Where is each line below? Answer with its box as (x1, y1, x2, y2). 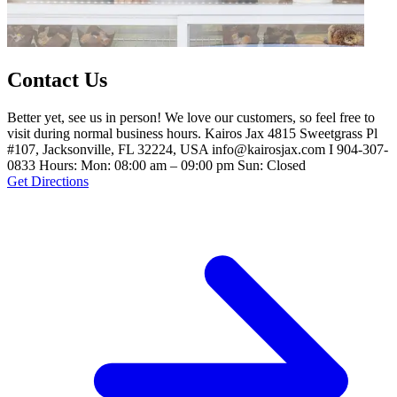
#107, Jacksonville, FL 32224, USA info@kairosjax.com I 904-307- (7, 141, 388, 157)
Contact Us (7, 67, 107, 91)
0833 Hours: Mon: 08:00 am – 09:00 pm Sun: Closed (7, 157, 306, 173)
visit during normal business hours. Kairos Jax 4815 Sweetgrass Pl (7, 125, 378, 141)
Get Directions (7, 173, 89, 189)
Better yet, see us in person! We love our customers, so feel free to (7, 109, 375, 125)
